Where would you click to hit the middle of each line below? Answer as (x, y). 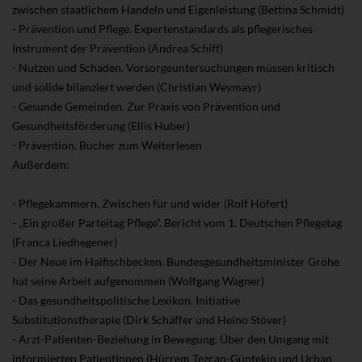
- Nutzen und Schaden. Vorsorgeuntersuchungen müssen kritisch (173, 68)
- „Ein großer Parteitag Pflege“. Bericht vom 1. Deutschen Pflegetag (177, 223)
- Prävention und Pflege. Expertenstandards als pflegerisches (162, 29)
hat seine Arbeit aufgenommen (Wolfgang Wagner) (138, 281)
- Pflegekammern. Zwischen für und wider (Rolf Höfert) (150, 204)
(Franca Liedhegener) (65, 242)
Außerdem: (41, 165)
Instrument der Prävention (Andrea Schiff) (118, 48)
